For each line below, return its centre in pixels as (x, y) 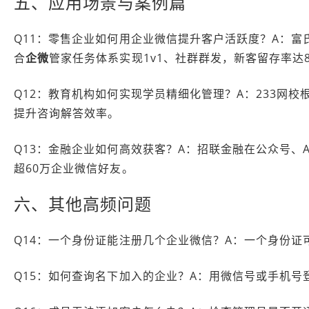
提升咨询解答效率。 (67, 113)
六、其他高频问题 (83, 204)
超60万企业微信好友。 (74, 169)
